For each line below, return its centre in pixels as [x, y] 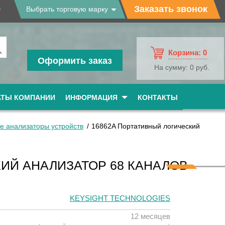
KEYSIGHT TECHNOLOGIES [120, 198]
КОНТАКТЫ [158, 97]
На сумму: [172, 68]
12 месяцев [150, 216]
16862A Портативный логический [145, 126]
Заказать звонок [171, 9]
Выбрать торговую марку [67, 9]
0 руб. [199, 68]
